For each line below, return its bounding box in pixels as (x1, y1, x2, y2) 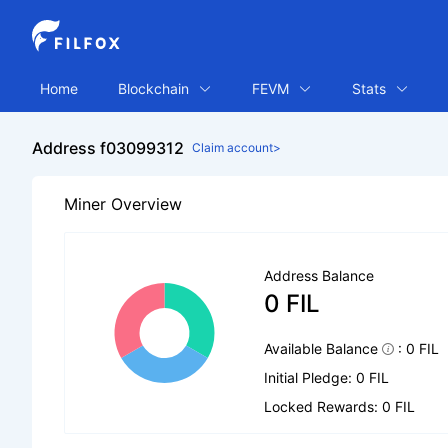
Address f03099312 (32, 138, 184, 158)
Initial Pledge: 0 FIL (264, 369, 390, 386)
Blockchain (118, 79, 193, 97)
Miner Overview (64, 194, 182, 214)
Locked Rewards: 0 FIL (264, 398, 416, 415)
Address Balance (264, 267, 375, 284)
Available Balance (264, 340, 379, 357)
